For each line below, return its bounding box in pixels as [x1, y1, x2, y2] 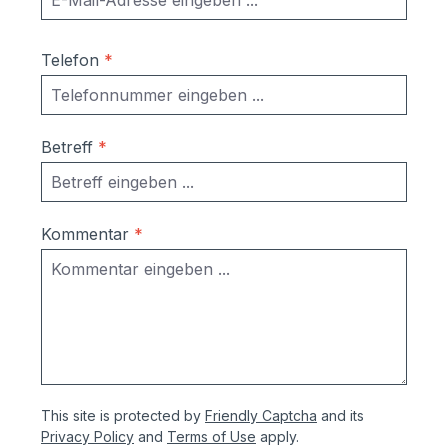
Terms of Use [167, 428, 256, 446]
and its [317, 407, 364, 425]
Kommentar [41, 224, 134, 245]
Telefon [41, 50, 104, 71]
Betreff [41, 137, 98, 158]
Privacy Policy [41, 428, 134, 446]
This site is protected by [41, 407, 205, 425]
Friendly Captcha [205, 407, 317, 425]
